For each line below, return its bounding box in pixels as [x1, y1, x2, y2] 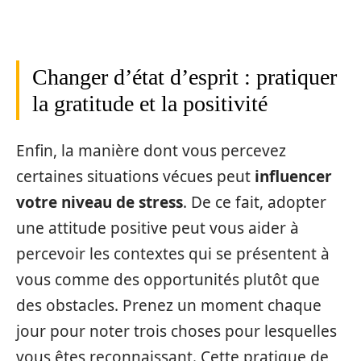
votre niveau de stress [16, 192, 183, 214]
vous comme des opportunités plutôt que [16, 269, 320, 291]
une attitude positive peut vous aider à [16, 218, 299, 239]
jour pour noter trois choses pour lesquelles [16, 321, 337, 342]
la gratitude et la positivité [32, 90, 268, 116]
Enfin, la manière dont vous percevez [16, 140, 286, 162]
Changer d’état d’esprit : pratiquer [32, 64, 337, 89]
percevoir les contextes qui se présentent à [16, 243, 330, 265]
